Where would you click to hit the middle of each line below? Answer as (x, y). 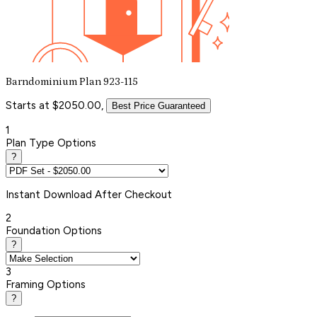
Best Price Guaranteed (158, 105)
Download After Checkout (108, 194)
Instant (24, 194)
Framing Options (46, 284)
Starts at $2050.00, (54, 105)
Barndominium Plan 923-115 (72, 81)
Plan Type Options (51, 143)
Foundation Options (54, 230)
